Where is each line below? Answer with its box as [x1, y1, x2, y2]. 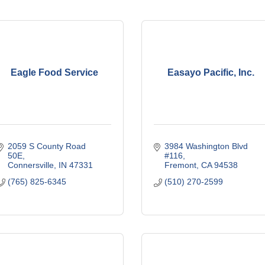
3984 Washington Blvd [164, 141, 248, 151]
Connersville [7, 160, 54, 170]
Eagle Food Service [10, 67, 98, 77]
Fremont [164, 160, 196, 170]
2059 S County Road [7, 141, 86, 151]
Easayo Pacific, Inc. [167, 67, 254, 77]
